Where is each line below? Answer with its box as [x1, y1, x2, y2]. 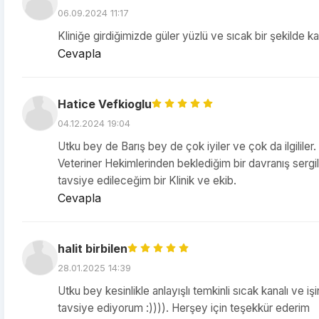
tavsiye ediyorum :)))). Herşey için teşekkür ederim [58, 301, 310, 315]
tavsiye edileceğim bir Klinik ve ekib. [58, 174, 236, 187]
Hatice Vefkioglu [58, 97, 152, 111]
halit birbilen [58, 241, 127, 256]
